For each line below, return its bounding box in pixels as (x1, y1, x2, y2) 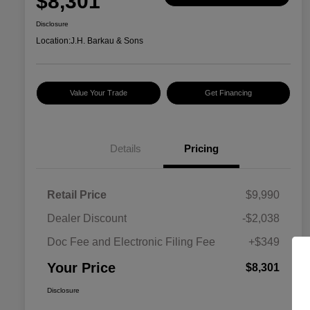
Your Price (47, 260, 116, 276)
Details (109, 143, 141, 155)
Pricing (184, 143, 219, 155)
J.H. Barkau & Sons (71, 36, 143, 46)
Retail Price (47, 189, 107, 201)
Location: (36, 36, 71, 46)
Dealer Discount (47, 212, 127, 225)
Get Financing (204, 89, 252, 98)
